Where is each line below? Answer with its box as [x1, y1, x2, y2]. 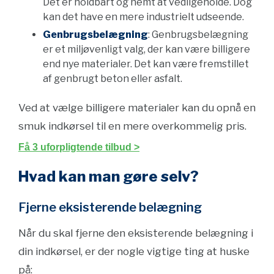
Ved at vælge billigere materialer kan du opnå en [18, 102, 256, 114]
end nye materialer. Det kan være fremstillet [43, 58, 249, 70]
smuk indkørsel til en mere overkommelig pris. [18, 120, 246, 132]
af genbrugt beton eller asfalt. [43, 73, 182, 84]
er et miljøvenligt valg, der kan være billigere [43, 43, 250, 55]
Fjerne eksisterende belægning [18, 200, 202, 215]
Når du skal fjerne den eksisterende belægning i [18, 227, 253, 239]
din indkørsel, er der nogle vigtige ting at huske [18, 245, 250, 257]
